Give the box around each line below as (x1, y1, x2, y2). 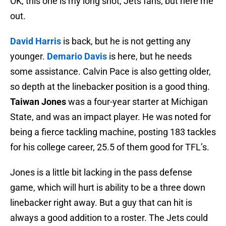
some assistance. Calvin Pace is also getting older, (10, 66, 211, 77)
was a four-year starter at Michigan (66, 96, 208, 107)
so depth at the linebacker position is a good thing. (10, 81, 210, 92)
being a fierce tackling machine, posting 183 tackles (10, 127, 216, 138)
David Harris (10, 36, 61, 47)
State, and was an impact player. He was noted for (10, 111, 211, 123)
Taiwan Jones (10, 96, 66, 107)
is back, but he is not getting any (61, 36, 191, 47)
